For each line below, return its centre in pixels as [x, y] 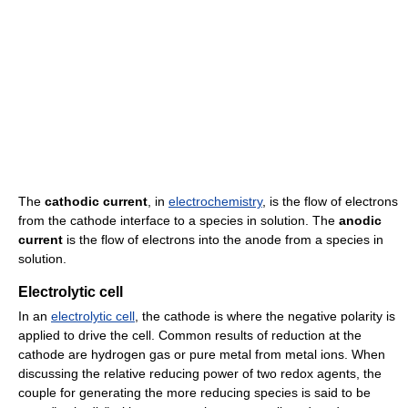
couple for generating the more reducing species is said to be [194, 393]
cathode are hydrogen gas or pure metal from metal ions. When [202, 355]
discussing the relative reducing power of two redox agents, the [200, 374]
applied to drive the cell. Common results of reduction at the [190, 336]
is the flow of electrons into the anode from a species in [223, 240]
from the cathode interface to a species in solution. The [178, 221]
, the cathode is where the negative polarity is [265, 316]
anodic [360, 221]
